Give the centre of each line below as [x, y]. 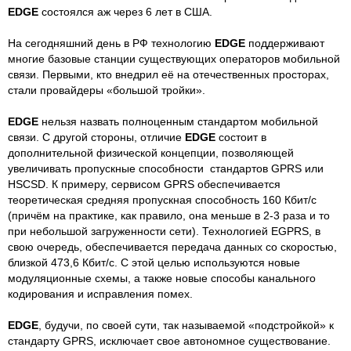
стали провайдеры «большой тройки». [107, 90]
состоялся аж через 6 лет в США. [125, 11]
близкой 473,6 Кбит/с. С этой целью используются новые [154, 262]
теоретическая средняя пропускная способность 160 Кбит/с [162, 199]
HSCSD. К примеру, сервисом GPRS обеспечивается [144, 184]
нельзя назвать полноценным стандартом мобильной [178, 121]
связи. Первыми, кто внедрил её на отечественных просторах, [168, 74]
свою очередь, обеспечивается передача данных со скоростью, [172, 246]
